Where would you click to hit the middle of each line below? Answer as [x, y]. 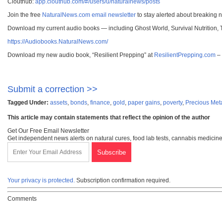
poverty [173, 102]
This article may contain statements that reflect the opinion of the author [109, 117]
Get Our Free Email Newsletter [48, 131]
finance [100, 102]
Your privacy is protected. [41, 180]
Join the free [25, 15]
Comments [22, 198]
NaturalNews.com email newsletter [89, 15]
